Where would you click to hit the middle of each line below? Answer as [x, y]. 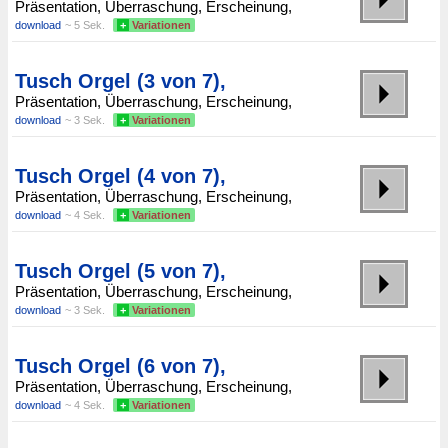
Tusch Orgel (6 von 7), [120, 366]
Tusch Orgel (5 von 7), [120, 271]
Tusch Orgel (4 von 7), [120, 176]
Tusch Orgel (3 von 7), [120, 81]
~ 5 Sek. [85, 25]
